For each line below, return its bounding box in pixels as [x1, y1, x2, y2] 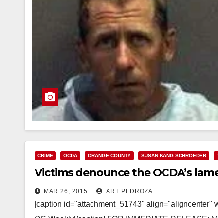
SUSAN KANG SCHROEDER [141, 153, 206, 158]
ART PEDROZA [105, 188, 153, 195]
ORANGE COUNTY [88, 153, 131, 158]
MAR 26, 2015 [44, 188, 88, 195]
